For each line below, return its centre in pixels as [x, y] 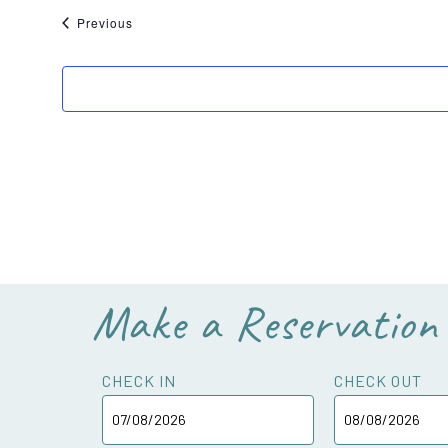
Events [153, 21]
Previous [104, 22]
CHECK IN [139, 380]
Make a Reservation [265, 323]
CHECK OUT [378, 380]
